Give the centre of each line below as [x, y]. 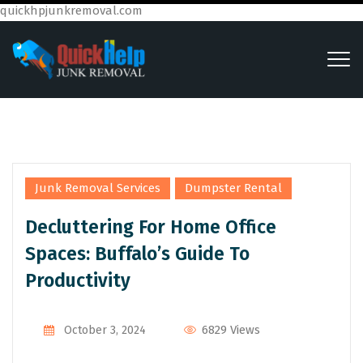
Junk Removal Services [98, 188]
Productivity [78, 280]
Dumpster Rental [233, 188]
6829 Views [229, 330]
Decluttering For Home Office [151, 227]
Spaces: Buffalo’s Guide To [137, 254]
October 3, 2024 [105, 330]
